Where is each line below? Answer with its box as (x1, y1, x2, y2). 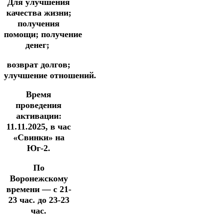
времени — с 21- (6, 184, 71, 194)
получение (41, 29, 82, 40)
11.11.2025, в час (6, 122, 71, 132)
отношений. (50, 70, 96, 80)
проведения (16, 100, 62, 110)
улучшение (4, 70, 50, 80)
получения (18, 19, 60, 29)
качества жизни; (6, 8, 71, 18)
